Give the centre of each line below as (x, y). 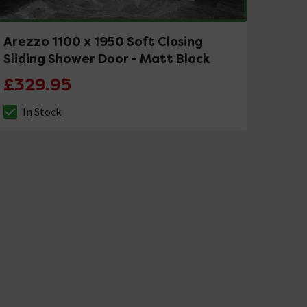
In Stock (42, 111)
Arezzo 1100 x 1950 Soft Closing (103, 41)
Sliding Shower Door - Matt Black (107, 58)
